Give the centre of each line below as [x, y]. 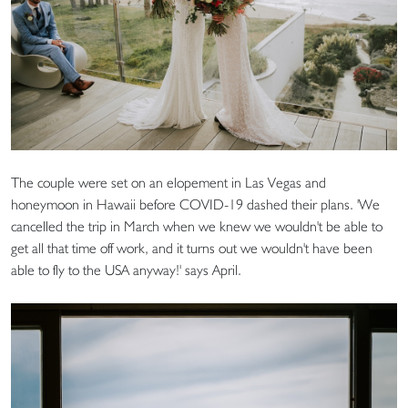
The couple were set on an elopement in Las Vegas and [168, 183]
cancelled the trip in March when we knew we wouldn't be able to [197, 227]
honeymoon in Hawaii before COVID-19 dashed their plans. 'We [195, 205]
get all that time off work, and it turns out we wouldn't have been [192, 249]
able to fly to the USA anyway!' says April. [130, 270]
